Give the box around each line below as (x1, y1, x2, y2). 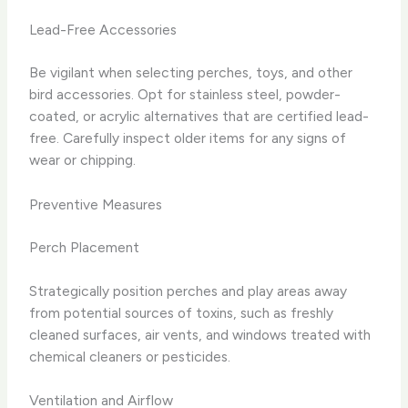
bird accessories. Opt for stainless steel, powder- (29, 86, 342, 104)
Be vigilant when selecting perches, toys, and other (29, 64, 353, 82)
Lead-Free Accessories (29, 21, 178, 39)
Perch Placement (29, 239, 140, 257)
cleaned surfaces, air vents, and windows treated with (29, 325, 372, 343)
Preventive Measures (29, 196, 163, 214)
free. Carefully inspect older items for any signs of (29, 129, 347, 148)
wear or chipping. (29, 151, 137, 169)
